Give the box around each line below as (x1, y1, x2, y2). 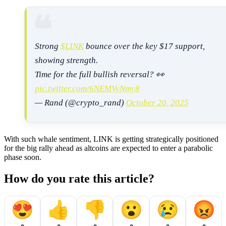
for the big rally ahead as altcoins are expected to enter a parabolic (4, 144, 213, 153)
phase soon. (4, 153, 41, 162)
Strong (35, 41, 61, 51)
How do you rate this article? (4, 172, 154, 186)
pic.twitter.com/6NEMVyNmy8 (35, 84, 140, 94)
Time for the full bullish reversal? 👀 (35, 70, 164, 80)
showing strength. (35, 55, 98, 66)
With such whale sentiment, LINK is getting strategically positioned (4, 135, 218, 144)
